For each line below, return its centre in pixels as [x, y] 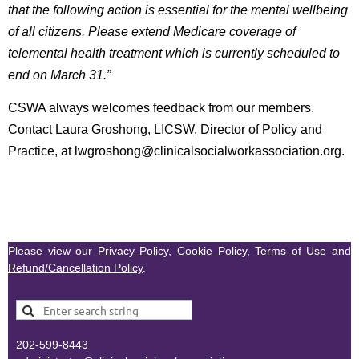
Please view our [53, 251]
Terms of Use [291, 251]
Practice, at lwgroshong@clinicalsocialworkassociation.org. [176, 151]
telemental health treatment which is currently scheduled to [174, 54]
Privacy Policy [133, 251]
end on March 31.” [59, 75]
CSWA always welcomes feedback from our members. [161, 108]
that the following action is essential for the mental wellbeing [178, 10]
